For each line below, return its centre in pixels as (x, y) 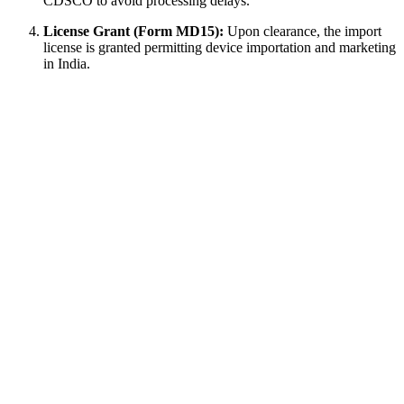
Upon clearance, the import (303, 31)
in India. (67, 63)
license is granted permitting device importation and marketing (220, 47)
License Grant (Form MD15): (133, 31)
